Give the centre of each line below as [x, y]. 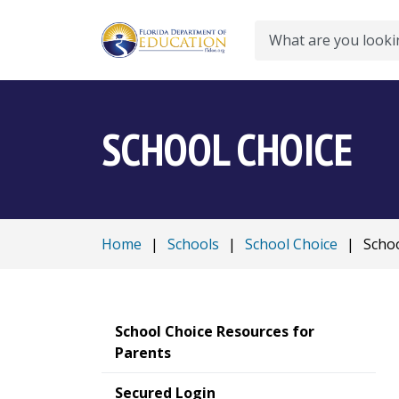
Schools [193, 244]
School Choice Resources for [215, 331]
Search [277, 49]
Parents [143, 353]
